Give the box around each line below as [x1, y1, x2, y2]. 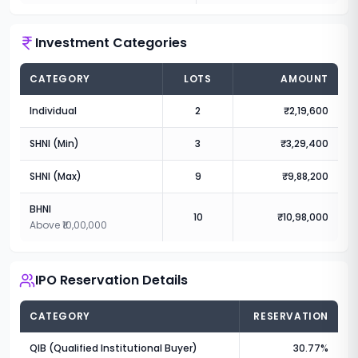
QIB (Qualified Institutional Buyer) [30, 341, 197, 355]
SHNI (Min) [30, 137, 79, 150]
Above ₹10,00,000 [30, 218, 107, 232]
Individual [30, 104, 77, 117]
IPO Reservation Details [35, 271, 188, 289]
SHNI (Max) [30, 169, 82, 183]
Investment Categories [35, 34, 187, 52]
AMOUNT [280, 72, 328, 86]
